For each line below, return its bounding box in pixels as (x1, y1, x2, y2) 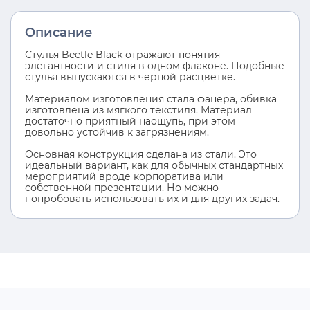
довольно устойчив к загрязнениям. (25, 127, 209, 138)
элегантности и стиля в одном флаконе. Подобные (25, 60, 284, 72)
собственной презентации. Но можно (25, 182, 219, 194)
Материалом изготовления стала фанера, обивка (25, 93, 277, 105)
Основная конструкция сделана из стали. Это (25, 149, 257, 161)
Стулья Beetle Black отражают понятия (25, 49, 220, 61)
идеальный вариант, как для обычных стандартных (25, 160, 283, 172)
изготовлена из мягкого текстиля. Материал (25, 104, 252, 116)
